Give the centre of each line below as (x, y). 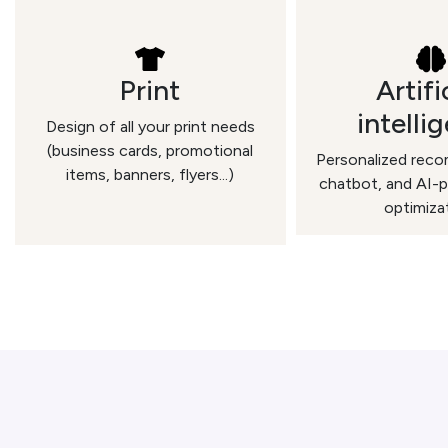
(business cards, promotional (150, 150)
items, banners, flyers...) (150, 174)
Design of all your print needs (150, 126)
